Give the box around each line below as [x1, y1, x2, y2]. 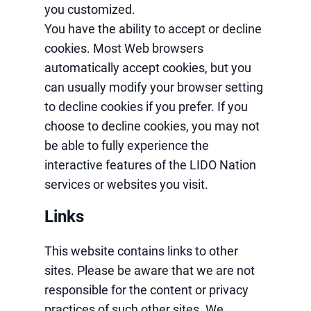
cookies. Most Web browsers [44, 41, 203, 56]
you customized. [44, 2, 135, 17]
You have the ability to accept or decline [44, 22, 262, 36]
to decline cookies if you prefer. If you [44, 99, 248, 114]
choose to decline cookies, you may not [44, 119, 260, 133]
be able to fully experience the [44, 138, 209, 153]
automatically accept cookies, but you [44, 60, 251, 75]
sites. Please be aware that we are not [44, 263, 255, 278]
